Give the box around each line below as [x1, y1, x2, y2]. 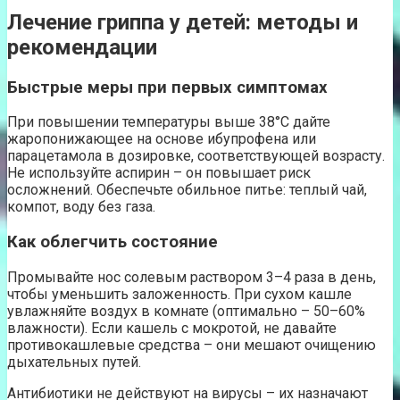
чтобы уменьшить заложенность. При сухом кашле [7, 285, 352, 303]
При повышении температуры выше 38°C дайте [7, 113, 330, 131]
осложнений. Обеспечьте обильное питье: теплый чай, [7, 181, 367, 199]
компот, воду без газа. [7, 198, 155, 216]
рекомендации [7, 34, 157, 60]
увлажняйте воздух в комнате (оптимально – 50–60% [7, 302, 365, 320]
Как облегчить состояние [7, 232, 218, 253]
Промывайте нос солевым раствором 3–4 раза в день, [7, 268, 376, 286]
